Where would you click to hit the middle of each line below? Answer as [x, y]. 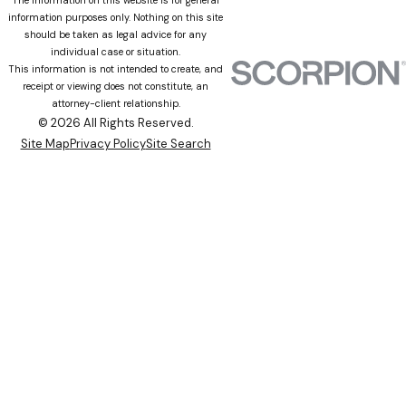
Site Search [178, 144]
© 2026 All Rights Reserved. [116, 123]
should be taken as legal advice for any [116, 35]
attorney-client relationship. [116, 104]
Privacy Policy [107, 144]
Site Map [45, 144]
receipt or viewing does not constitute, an [116, 87]
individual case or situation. [116, 52]
